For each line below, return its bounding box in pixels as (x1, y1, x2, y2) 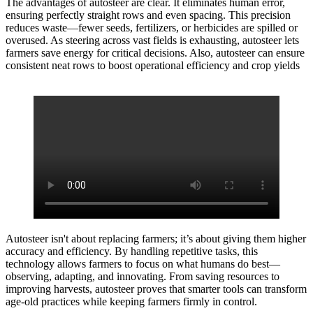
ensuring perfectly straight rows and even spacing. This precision (6, 9, 291, 22)
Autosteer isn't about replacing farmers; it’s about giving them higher (6, 233, 306, 245)
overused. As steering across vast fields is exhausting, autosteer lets (6, 34, 299, 47)
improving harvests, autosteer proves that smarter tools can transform (6, 283, 307, 296)
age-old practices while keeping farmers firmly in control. (6, 296, 257, 308)
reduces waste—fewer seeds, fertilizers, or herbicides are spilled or (6, 22, 298, 34)
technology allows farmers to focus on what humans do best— (6, 258, 280, 270)
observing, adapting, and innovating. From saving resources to (6, 270, 279, 283)
